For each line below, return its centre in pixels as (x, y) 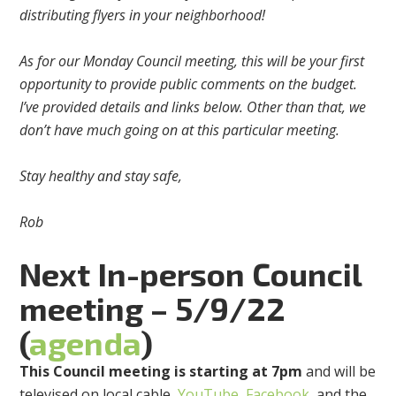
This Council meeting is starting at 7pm (161, 372)
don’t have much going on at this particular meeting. (183, 130)
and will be (339, 372)
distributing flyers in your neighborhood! (143, 15)
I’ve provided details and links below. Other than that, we (193, 107)
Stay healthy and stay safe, (101, 176)
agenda (85, 343)
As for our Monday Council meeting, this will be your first (192, 61)
